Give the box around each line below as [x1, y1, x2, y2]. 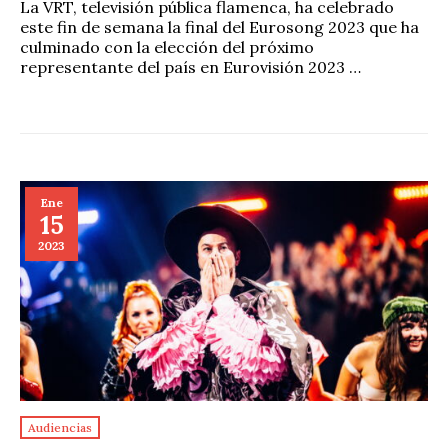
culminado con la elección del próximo [20, 37, 314, 58]
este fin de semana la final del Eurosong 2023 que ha [20, 17, 419, 38]
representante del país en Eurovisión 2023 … [20, 57, 361, 78]
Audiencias [28, 420, 92, 436]
